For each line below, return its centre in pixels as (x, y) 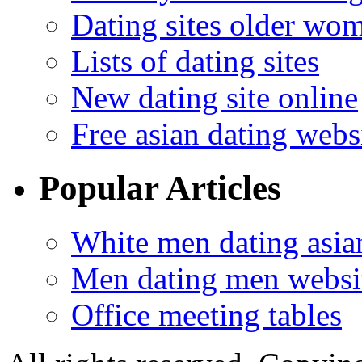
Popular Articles (160, 188)
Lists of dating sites (195, 61)
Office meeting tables (206, 315)
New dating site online (215, 98)
